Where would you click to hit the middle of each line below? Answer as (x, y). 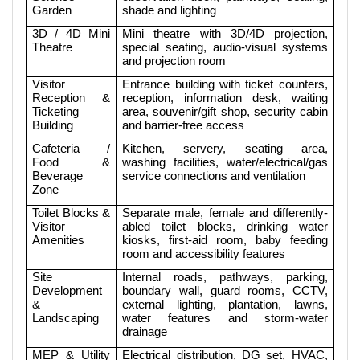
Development (67, 290)
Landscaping (66, 317)
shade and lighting (170, 10)
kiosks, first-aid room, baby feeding (225, 239)
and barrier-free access (184, 125)
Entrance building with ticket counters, (225, 84)
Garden (52, 10)
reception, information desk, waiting (225, 97)
